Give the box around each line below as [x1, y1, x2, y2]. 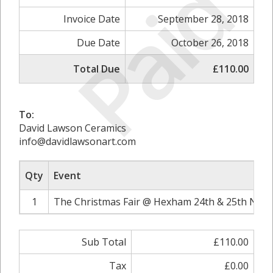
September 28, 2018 [158, 12, 249, 26]
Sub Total [82, 235, 126, 249]
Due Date [77, 36, 120, 49]
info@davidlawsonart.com [19, 135, 136, 148]
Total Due [73, 62, 120, 76]
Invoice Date [63, 12, 120, 26]
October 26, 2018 [171, 36, 249, 49]
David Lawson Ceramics [19, 121, 126, 135]
